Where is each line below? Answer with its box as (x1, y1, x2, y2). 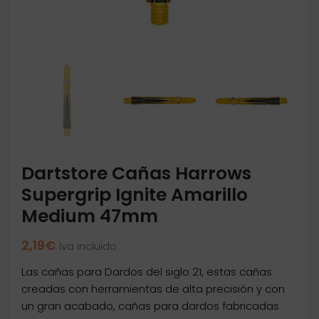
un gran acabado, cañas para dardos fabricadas (21, 298, 279, 314)
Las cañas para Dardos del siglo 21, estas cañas (21, 264, 272, 280)
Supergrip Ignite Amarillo (21, 182, 248, 208)
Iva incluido (59, 239, 117, 254)
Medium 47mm (21, 204, 158, 229)
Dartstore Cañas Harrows (21, 161, 251, 187)
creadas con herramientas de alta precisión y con (21, 281, 285, 297)
